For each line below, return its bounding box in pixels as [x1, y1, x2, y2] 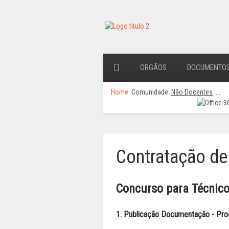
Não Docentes [171, 88, 213, 96]
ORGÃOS [140, 63, 167, 72]
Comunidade [131, 88, 168, 96]
